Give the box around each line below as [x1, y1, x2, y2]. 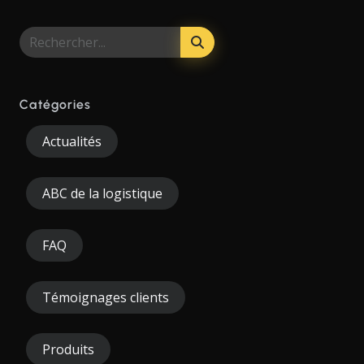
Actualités [42, 132, 102, 150]
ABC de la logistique [42, 184, 162, 202]
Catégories [19, 97, 91, 112]
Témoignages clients [42, 288, 169, 306]
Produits [42, 340, 94, 358]
